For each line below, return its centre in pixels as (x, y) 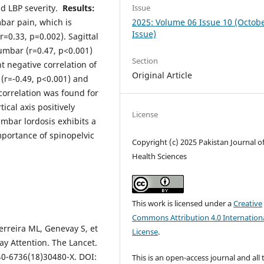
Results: (79, 8)
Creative (248, 203)
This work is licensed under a (183, 203)
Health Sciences (160, 156)
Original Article (162, 75)
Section (145, 60)
